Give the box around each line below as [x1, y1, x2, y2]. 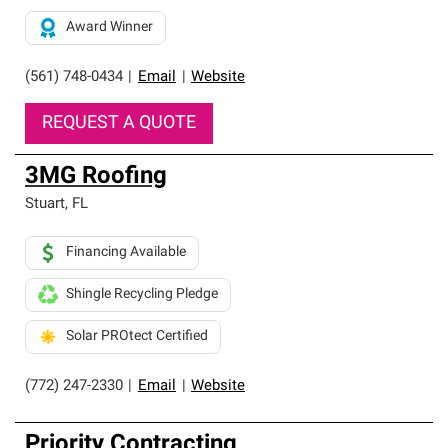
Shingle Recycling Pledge [66, 287, 218, 302]
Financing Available [66, 245, 186, 260]
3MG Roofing [25, 165, 167, 189]
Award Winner [66, 20, 153, 35]
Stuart [25, 197, 65, 212]
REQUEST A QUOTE [42, 114, 196, 133]
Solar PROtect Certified [66, 329, 208, 344]
